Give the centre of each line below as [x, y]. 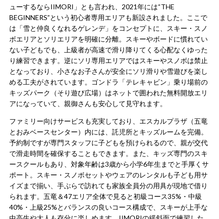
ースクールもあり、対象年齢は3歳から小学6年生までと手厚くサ [109, 164]
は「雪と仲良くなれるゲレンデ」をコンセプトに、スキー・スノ [109, 28]
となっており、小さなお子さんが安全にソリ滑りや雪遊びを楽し [109, 71]
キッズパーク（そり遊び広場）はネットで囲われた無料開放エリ [109, 92]
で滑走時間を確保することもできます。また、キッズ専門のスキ [109, 153]
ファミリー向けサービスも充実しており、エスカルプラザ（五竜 [109, 121]
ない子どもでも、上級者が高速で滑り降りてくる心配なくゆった [109, 49]
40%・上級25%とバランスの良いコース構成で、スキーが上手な [109, 207]
